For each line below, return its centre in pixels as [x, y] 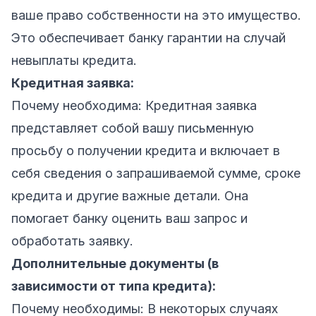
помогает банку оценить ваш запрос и [129, 218]
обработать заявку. [72, 241]
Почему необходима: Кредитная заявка [134, 105]
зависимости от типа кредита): [114, 286]
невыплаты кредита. [74, 60]
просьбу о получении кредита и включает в [146, 150]
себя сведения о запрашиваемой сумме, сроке [156, 173]
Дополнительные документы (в [115, 263]
